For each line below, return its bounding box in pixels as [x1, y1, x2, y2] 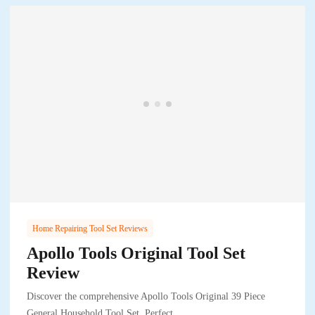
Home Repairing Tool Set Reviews [32, 224, 148, 234]
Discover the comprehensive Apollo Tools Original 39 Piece [27, 291, 265, 302]
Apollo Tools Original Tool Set [27, 244, 245, 263]
